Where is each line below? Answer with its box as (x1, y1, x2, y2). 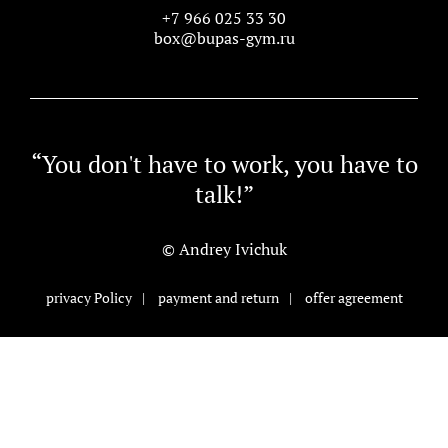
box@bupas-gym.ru (153, 26, 295, 49)
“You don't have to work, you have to (30, 147, 418, 180)
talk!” (194, 177, 254, 210)
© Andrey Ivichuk (161, 237, 287, 260)
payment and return (157, 287, 279, 307)
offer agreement (304, 287, 403, 307)
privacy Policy (45, 287, 132, 307)
